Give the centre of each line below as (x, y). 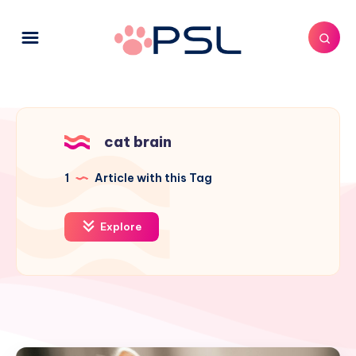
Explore (120, 226)
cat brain (138, 141)
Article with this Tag (152, 178)
